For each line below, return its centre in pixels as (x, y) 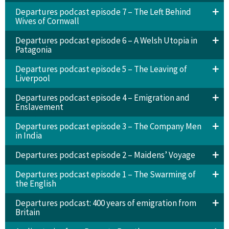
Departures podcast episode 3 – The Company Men (108, 126)
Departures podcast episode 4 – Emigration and (102, 97)
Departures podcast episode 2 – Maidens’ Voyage (105, 155)
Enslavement (39, 107)
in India (28, 135)
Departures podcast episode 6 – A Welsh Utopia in (106, 40)
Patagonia (33, 49)
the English (36, 183)
